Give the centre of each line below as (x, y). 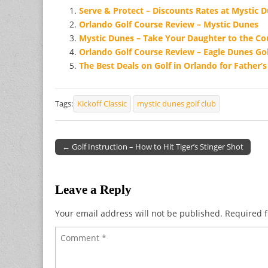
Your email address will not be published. (139, 213)
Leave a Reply (93, 189)
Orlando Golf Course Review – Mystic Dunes (169, 24)
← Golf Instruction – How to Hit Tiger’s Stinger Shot (153, 146)
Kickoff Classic (102, 103)
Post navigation (86, 156)
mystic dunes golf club (176, 103)
